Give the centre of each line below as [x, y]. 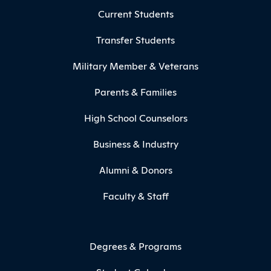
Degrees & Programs [135, 246]
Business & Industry [135, 144]
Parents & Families [135, 92]
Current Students [135, 14]
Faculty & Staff [135, 196]
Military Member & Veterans [135, 66]
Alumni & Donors [135, 170]
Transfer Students [135, 40]
